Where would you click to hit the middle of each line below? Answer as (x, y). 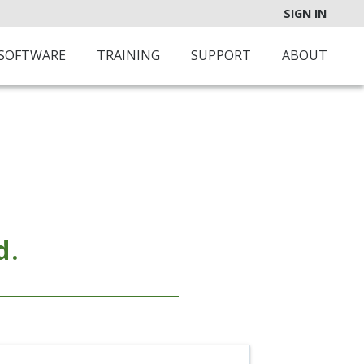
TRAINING (128, 55)
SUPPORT (221, 55)
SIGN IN (305, 13)
